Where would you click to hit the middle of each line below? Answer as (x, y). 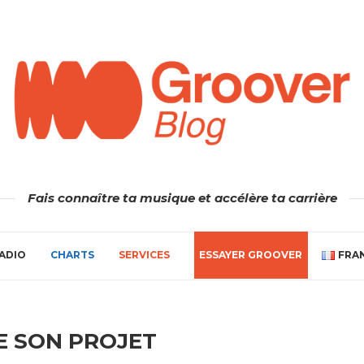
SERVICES (144, 254)
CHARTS (72, 254)
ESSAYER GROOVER (251, 254)
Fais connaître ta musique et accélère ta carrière (182, 197)
